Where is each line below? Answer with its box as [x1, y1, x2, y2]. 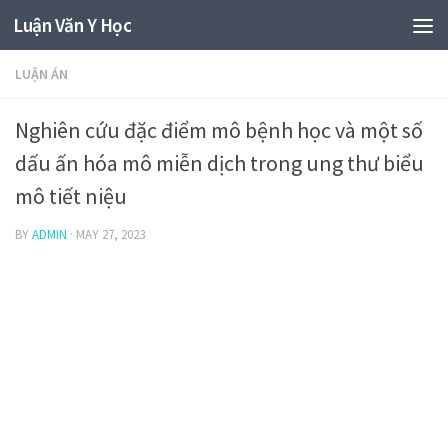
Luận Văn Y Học [13, 13, 131, 37]
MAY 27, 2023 [76, 226, 145, 243]
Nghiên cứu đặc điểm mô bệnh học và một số [15, 116, 423, 144]
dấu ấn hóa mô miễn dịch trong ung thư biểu [15, 149, 424, 177]
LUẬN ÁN [15, 65, 68, 83]
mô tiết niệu [15, 182, 127, 210]
